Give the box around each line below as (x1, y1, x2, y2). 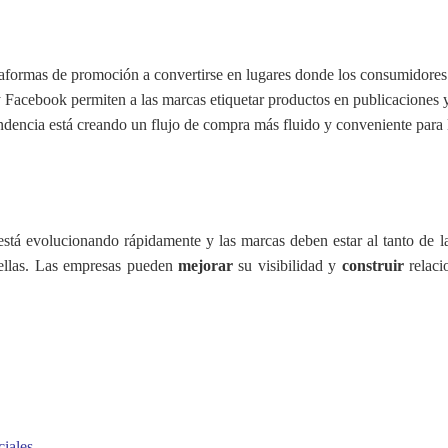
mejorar (178, 257, 233, 275)
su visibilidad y (233, 257, 342, 275)
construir (341, 257, 404, 275)
